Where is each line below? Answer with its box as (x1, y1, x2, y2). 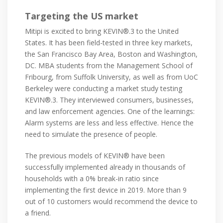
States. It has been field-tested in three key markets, (25, 37, 193, 47)
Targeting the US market (25, 9, 138, 22)
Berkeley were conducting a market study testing (25, 83, 182, 93)
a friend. (25, 208, 51, 218)
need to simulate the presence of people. (25, 129, 157, 139)
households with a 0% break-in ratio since (25, 173, 159, 183)
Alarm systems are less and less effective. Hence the (25, 117, 194, 127)
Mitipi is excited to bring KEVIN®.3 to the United (25, 26, 179, 36)
